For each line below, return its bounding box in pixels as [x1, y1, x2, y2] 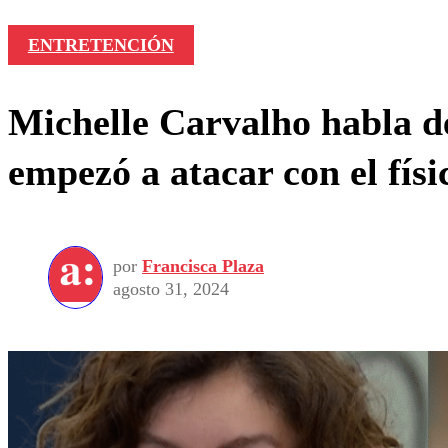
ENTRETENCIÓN [27, 35, 174, 56]
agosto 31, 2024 [113, 278, 229, 299]
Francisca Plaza [142, 255, 264, 276]
